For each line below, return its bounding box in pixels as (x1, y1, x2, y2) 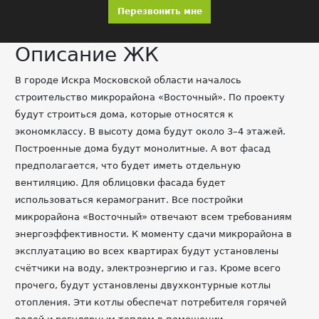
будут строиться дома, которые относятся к (15, 109, 234, 120)
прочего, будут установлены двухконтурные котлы (15, 280, 271, 291)
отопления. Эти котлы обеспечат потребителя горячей (15, 297, 286, 308)
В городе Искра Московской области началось (15, 75, 241, 85)
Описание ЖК (15, 43, 159, 66)
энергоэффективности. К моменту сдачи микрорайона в (15, 229, 292, 239)
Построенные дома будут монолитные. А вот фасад (15, 143, 271, 154)
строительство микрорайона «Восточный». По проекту (15, 92, 285, 103)
